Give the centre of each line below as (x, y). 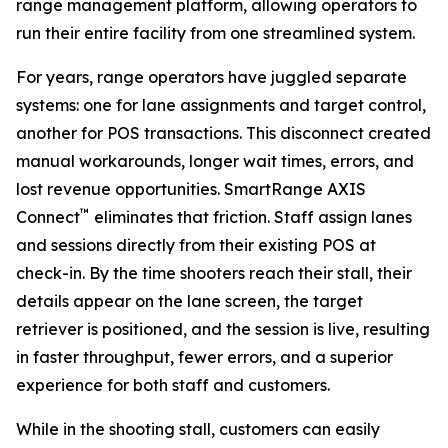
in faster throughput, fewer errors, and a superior (204, 357)
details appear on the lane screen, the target (189, 301)
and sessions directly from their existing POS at (196, 245)
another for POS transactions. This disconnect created (223, 133)
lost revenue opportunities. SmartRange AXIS (191, 189)
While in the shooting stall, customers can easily (198, 429)
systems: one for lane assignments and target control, (221, 105)
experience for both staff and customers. (173, 385)
